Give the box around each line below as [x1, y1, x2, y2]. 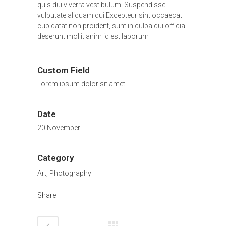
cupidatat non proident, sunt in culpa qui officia [37, 22, 185, 30]
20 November [37, 124, 80, 132]
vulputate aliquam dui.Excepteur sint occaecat [37, 11, 182, 20]
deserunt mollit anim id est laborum [37, 32, 149, 41]
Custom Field [37, 65, 90, 76]
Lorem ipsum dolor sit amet [37, 80, 125, 88]
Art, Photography [37, 169, 91, 178]
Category [37, 153, 74, 163]
